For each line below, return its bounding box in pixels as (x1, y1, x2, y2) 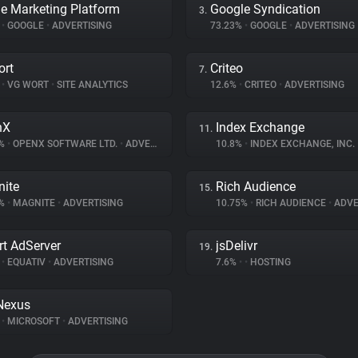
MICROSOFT (5, 316, 62, 327)
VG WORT (5, 79, 51, 90)
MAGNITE (10, 197, 58, 209)
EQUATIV (5, 257, 48, 268)
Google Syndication (210, 2, 320, 17)
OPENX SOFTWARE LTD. (10, 138, 120, 149)
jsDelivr (216, 238, 257, 253)
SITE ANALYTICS (54, 79, 128, 90)
